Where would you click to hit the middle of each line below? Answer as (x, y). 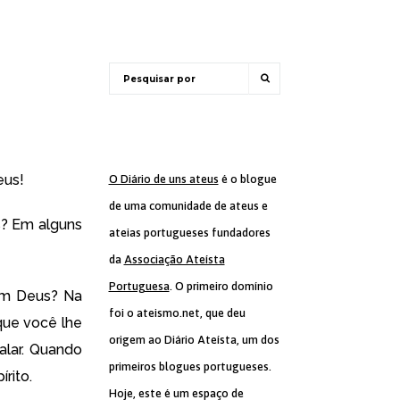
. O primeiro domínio (221, 286)
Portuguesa (139, 286)
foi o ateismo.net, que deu (177, 313)
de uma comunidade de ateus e (188, 206)
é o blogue (247, 179)
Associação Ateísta (174, 259)
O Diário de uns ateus (163, 179)
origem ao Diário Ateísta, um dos (194, 340)
